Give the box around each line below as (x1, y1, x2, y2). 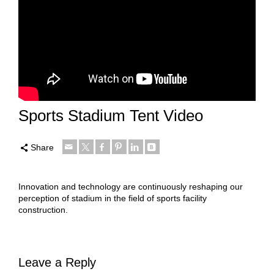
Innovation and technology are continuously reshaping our (18, 182, 243, 192)
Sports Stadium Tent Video (18, 106, 203, 125)
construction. (18, 205, 68, 215)
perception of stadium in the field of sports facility (18, 193, 207, 204)
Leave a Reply (18, 256, 96, 270)
